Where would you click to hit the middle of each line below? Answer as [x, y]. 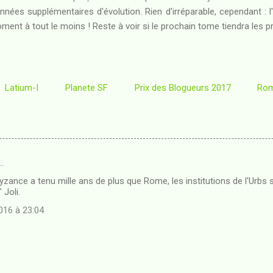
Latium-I [22, 87]
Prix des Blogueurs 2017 [183, 87]
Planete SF [87, 87]
